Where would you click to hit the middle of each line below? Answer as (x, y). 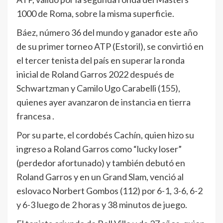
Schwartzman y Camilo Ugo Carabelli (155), (98, 88)
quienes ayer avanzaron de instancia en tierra (104, 102)
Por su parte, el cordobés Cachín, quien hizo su (105, 135)
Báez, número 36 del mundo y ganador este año (107, 32)
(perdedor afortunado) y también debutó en (101, 163)
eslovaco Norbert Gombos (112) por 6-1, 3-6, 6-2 (110, 190)
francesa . (35, 116)
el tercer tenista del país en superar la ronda (101, 60)
